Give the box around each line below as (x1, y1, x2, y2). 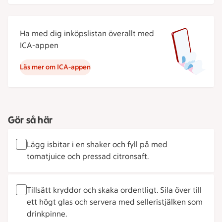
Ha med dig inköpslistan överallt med (20, 29, 154, 38)
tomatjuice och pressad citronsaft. (27, 152, 149, 161)
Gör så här (8, 114, 53, 126)
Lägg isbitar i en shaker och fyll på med (27, 140, 167, 149)
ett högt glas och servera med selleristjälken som (27, 197, 203, 207)
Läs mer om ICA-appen (20, 63, 91, 71)
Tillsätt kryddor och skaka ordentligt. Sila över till (27, 185, 202, 195)
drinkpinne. (27, 209, 67, 219)
